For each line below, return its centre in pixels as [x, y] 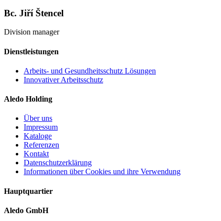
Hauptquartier [28, 191]
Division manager [32, 32]
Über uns [38, 118]
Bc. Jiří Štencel [34, 13]
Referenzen [41, 145]
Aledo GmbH [26, 210]
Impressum [41, 127]
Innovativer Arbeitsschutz [63, 79]
